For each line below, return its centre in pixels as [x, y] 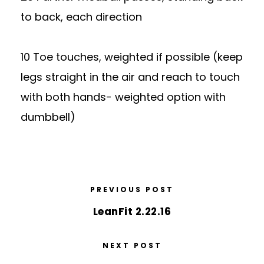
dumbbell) [48, 117]
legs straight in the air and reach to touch [130, 77]
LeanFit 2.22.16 [132, 212]
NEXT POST [132, 245]
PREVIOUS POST [132, 189]
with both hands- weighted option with [123, 97]
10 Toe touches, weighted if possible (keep [132, 57]
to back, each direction [81, 17]
